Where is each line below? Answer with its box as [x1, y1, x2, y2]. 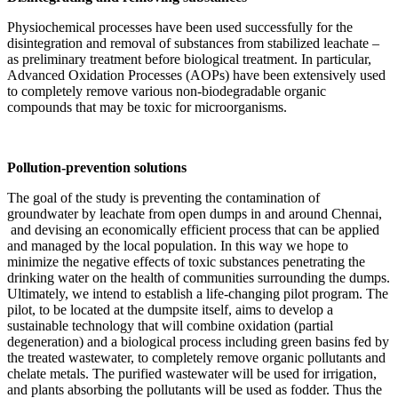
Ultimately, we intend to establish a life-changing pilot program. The [7, 286, 388, 302]
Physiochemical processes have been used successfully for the [7, 20, 353, 36]
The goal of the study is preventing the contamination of [7, 190, 320, 206]
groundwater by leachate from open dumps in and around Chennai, [7, 206, 382, 222]
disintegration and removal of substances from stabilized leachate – [7, 36, 379, 52]
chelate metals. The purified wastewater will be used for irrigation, [7, 366, 377, 382]
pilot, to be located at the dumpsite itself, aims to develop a [7, 302, 333, 318]
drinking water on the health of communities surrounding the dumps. [7, 270, 390, 286]
